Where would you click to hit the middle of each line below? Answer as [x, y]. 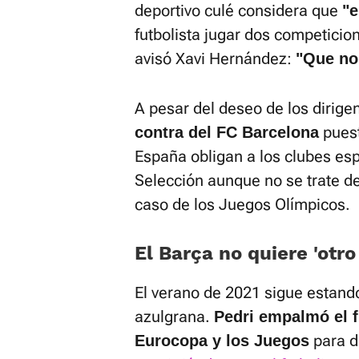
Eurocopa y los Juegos [222, 340]
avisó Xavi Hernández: [215, 58]
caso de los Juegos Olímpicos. [242, 204]
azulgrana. [174, 316]
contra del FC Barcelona [227, 132]
